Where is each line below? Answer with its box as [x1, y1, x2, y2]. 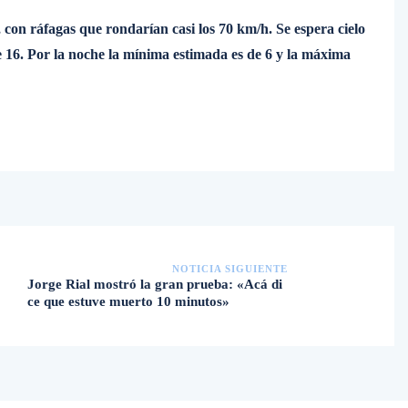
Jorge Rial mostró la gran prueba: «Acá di [27, 277, 282, 291]
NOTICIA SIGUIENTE [172, 263, 288, 274]
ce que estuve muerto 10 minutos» [27, 294, 229, 309]
